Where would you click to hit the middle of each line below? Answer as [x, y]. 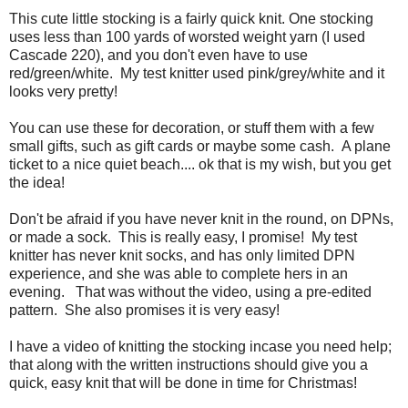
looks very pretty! [63, 92]
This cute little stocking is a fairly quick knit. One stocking [191, 19]
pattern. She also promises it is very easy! [144, 311]
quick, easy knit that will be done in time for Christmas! [183, 383]
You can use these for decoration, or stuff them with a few [192, 128]
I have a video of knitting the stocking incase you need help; [200, 347]
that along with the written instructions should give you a [189, 365]
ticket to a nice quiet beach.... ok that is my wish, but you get [200, 165]
